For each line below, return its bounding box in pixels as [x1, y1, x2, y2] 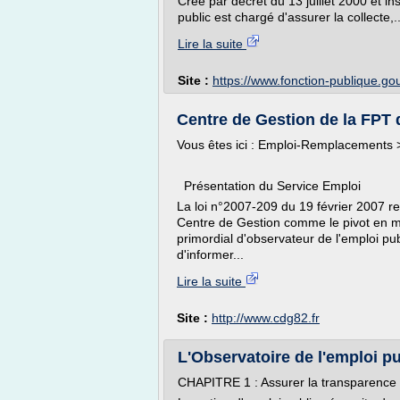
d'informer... [177, 247, 244, 262]
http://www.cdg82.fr [212, 311, 320, 325]
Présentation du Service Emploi [177, 179, 361, 193]
